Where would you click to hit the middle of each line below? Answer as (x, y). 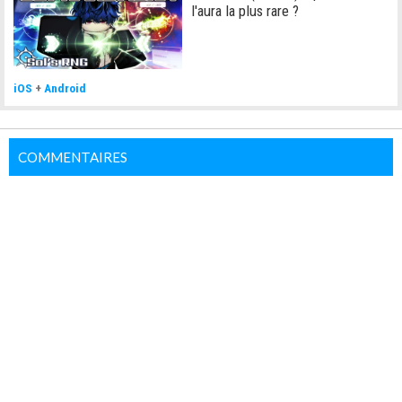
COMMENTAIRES (73, 157)
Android (65, 87)
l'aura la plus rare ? (245, 11)
